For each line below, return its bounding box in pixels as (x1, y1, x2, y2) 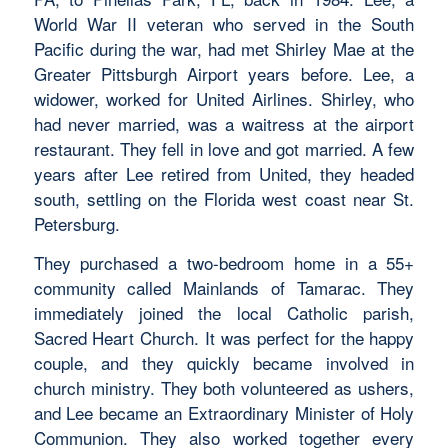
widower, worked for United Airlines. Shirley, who (33, 85, 415, 111)
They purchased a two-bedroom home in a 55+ (33, 250, 415, 276)
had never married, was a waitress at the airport (33, 110, 415, 136)
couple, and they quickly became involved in (33, 350, 415, 376)
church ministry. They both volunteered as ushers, (33, 375, 415, 401)
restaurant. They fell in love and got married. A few (33, 135, 415, 161)
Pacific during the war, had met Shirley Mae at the (33, 35, 415, 61)
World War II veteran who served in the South (33, 10, 415, 36)
